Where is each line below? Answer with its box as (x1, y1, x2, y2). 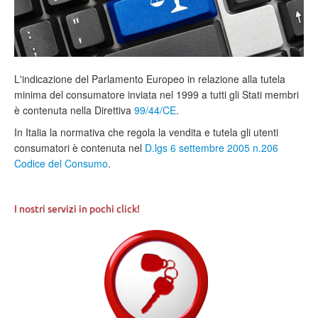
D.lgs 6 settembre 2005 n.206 (145, 141, 278, 155)
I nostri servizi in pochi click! (14, 202, 140, 215)
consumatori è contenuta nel (14, 141, 145, 155)
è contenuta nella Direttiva (14, 103, 134, 118)
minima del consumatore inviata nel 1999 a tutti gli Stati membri (14, 87, 299, 102)
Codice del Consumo (14, 156, 108, 171)
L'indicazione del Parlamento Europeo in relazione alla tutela (14, 72, 285, 87)
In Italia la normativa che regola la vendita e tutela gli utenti (14, 125, 278, 140)
